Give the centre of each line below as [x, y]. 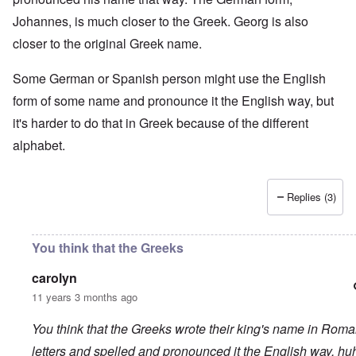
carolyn [54, 278]
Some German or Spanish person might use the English [169, 79]
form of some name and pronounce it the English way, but [173, 101]
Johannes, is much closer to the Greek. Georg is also [161, 21]
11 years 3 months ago [85, 297]
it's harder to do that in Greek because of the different [161, 123]
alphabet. [39, 145]
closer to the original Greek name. [107, 44]
